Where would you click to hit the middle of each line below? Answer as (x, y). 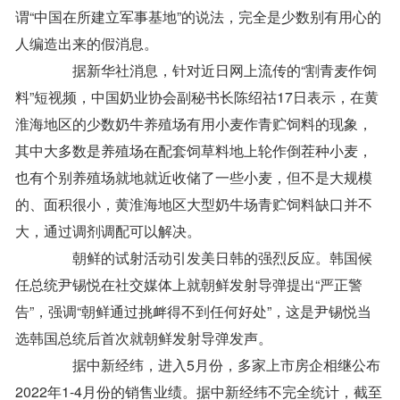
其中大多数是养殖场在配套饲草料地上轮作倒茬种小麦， (194, 151)
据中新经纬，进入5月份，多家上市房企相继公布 (212, 365)
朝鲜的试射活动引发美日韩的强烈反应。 (201, 258)
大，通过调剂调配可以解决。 (108, 231)
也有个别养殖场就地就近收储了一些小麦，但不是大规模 (194, 178)
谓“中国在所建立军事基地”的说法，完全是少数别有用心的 (198, 17)
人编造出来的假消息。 (87, 44)
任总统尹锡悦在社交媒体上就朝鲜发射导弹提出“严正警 (189, 285)
